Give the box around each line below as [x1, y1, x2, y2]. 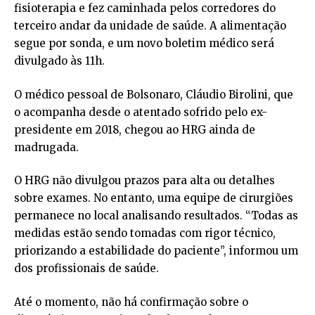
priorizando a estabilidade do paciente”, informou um [14, 244, 298, 258]
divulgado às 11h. [14, 54, 105, 68]
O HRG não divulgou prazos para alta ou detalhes [14, 174, 275, 188]
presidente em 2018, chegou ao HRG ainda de [14, 122, 255, 136]
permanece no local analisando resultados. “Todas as [14, 209, 298, 223]
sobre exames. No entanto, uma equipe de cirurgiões [14, 191, 293, 205]
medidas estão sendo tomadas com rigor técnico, [14, 226, 276, 240]
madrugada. [14, 140, 79, 154]
